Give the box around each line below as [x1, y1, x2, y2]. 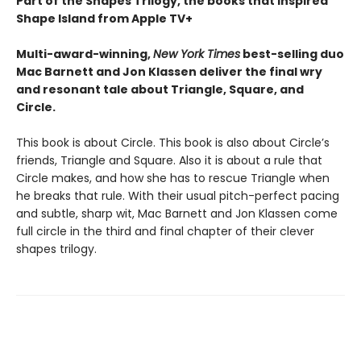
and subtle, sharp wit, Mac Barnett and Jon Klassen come [16, 205, 338, 222]
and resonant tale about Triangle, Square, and [16, 81, 304, 98]
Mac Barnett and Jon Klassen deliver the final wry [16, 64, 322, 80]
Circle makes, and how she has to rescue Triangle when [16, 170, 330, 186]
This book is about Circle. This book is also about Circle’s [16, 135, 330, 151]
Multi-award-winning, [16, 46, 153, 62]
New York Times [153, 46, 240, 62]
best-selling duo [240, 46, 344, 62]
